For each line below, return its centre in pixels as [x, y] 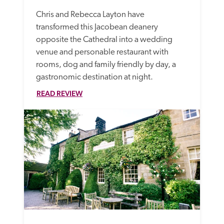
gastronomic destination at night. [95, 77]
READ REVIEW [59, 93]
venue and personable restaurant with [102, 52]
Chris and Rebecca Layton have [90, 14]
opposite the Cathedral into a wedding [104, 39]
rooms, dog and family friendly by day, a [106, 64]
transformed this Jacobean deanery [97, 27]
